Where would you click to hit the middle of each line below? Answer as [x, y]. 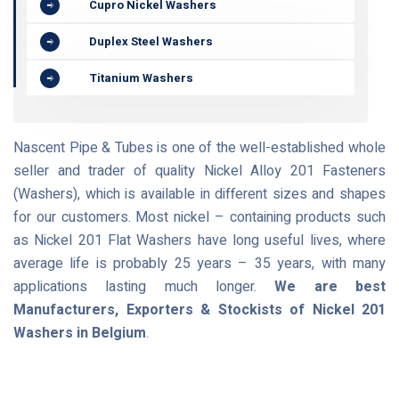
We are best [330, 287]
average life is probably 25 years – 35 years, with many [199, 264]
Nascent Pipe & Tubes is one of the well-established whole [199, 148]
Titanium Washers [141, 78]
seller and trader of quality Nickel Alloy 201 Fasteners [199, 171]
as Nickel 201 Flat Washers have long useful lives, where [199, 240]
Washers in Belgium [80, 333]
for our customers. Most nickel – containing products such [199, 217]
